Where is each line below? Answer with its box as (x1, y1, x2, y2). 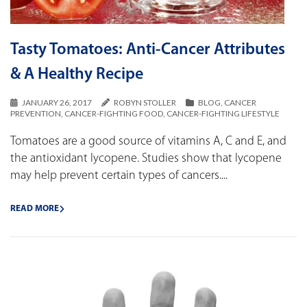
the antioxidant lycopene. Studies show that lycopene (10, 152, 282, 166)
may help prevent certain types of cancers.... (10, 169, 228, 183)
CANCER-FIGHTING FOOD (64, 108, 163, 119)
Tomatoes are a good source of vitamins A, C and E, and (10, 135, 286, 149)
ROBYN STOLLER (114, 97, 176, 108)
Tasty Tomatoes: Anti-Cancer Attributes (10, 42, 285, 59)
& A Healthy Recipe (10, 66, 143, 84)
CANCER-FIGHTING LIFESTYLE (167, 108, 280, 119)
